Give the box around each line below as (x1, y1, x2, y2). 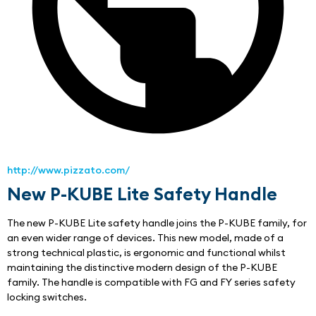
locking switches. (7, 291, 87, 304)
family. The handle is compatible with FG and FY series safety (7, 276, 296, 289)
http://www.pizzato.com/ (7, 164, 130, 177)
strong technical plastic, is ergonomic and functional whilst (7, 246, 286, 260)
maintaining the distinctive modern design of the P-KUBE (7, 261, 277, 274)
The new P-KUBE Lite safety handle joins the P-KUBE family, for (7, 217, 307, 230)
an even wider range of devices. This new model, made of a (7, 231, 284, 245)
